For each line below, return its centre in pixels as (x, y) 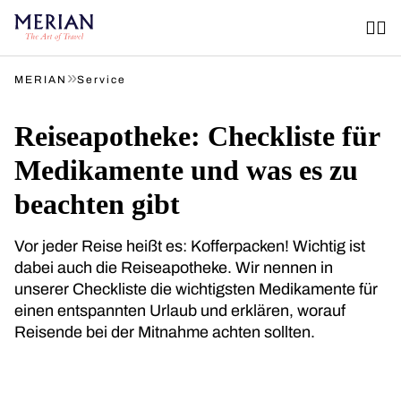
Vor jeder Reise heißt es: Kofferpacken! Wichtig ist (190, 246)
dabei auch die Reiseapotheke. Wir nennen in (174, 268)
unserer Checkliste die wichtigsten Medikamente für (196, 289)
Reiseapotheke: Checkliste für (197, 136)
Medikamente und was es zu (186, 170)
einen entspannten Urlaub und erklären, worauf (180, 311)
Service (102, 80)
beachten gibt (97, 204)
